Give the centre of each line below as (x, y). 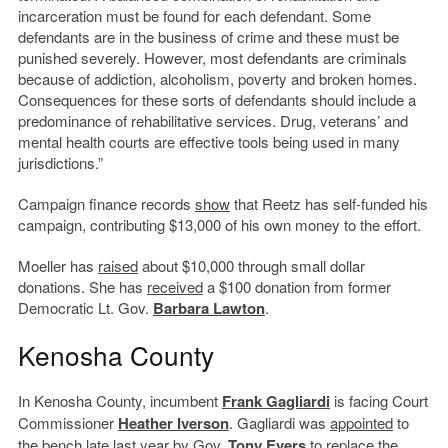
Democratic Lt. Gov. (85, 308)
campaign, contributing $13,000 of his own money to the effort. (219, 225)
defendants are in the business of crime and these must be (208, 37)
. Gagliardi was (279, 423)
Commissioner (67, 423)
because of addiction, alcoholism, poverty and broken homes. (217, 79)
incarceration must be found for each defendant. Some (194, 16)
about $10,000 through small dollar (251, 266)
